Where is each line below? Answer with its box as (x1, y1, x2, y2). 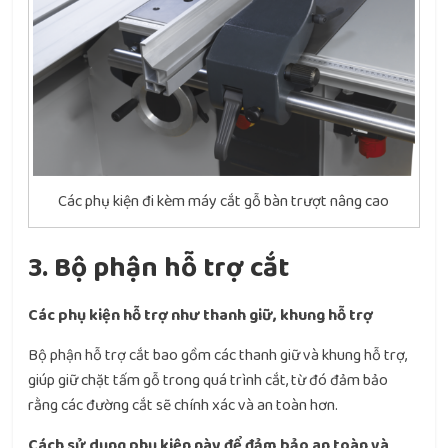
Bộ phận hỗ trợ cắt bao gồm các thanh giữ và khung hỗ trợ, (28, 343, 408, 369)
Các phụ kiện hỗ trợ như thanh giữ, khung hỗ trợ (28, 303, 374, 329)
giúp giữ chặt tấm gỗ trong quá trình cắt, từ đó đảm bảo (28, 368, 389, 394)
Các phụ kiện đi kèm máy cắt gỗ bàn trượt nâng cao (58, 189, 390, 215)
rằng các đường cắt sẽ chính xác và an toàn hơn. (28, 393, 339, 419)
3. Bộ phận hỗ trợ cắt (28, 246, 290, 291)
